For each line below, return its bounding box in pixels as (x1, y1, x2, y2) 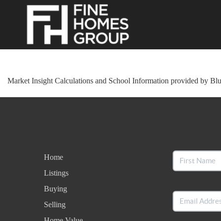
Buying (43, 184, 67, 193)
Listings (43, 168, 69, 177)
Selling (43, 200, 66, 209)
